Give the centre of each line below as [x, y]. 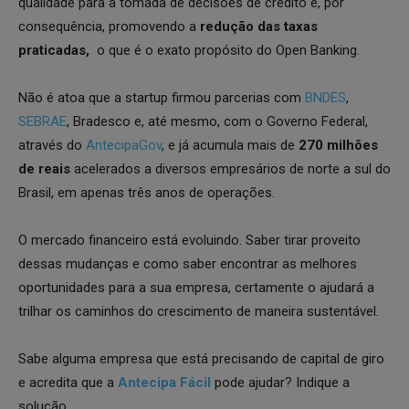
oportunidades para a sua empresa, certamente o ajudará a [196, 287]
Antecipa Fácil [164, 382]
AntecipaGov [124, 145]
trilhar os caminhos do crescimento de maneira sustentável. [199, 311]
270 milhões [338, 145]
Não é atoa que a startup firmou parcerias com [162, 97]
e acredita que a [68, 382]
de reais [44, 168]
